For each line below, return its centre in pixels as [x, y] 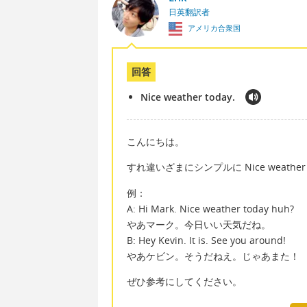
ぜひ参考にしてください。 [184, 282]
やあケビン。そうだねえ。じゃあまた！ [213, 256]
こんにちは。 [156, 142]
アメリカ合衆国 [213, 28]
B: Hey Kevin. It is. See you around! [206, 240]
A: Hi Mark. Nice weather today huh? [210, 208]
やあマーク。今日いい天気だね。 [199, 224]
